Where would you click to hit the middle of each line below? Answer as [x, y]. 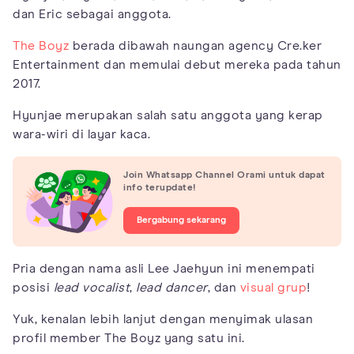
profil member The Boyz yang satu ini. [129, 339]
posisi [31, 288]
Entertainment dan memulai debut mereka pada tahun [177, 64]
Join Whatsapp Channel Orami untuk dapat [224, 175]
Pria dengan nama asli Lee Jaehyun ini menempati [164, 269]
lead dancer [172, 288]
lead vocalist [90, 288]
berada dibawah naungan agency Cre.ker [195, 45]
